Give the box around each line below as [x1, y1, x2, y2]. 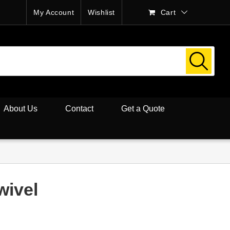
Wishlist [88, 8, 116, 16]
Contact [65, 104, 93, 113]
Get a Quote [121, 104, 165, 113]
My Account [33, 8, 74, 16]
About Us [4, 104, 37, 113]
